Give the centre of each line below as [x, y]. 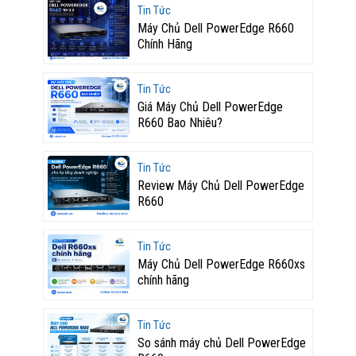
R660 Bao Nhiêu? [180, 122]
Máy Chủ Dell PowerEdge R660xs [221, 264]
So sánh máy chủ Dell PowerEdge [221, 342]
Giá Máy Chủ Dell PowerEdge [210, 106]
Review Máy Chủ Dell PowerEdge [221, 185]
